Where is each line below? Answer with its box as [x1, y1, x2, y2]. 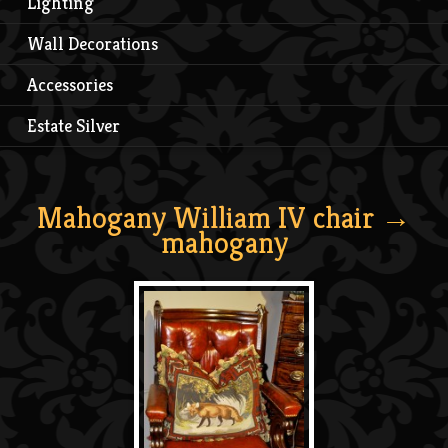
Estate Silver [27, 113, 120, 137]
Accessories [27, 72, 113, 96]
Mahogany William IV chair [37, 198, 374, 237]
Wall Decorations [27, 31, 158, 55]
